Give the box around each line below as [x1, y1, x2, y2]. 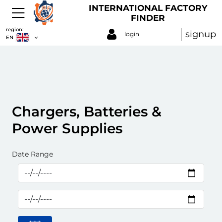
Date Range [12, 150, 53, 159]
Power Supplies [12, 120, 122, 137]
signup [185, 29, 216, 40]
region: [6, 26, 23, 33]
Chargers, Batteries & [12, 103, 162, 120]
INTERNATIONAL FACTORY [89, 2, 208, 13]
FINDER [131, 12, 166, 23]
